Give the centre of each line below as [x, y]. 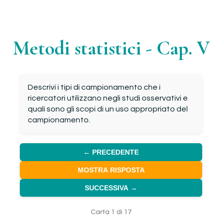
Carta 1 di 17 [111, 212]
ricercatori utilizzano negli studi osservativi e [108, 98]
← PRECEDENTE [111, 152]
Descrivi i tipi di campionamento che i [94, 87]
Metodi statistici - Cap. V [111, 48]
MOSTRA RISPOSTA [111, 170]
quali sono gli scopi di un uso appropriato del [108, 109]
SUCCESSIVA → [111, 188]
